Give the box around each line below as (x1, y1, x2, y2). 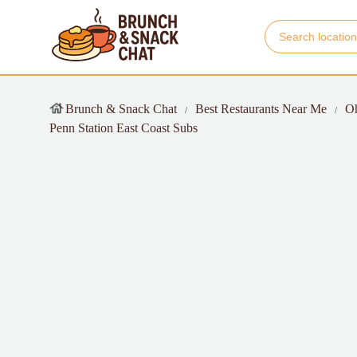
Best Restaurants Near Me (195, 102, 327, 116)
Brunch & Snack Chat (65, 102, 177, 116)
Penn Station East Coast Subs (49, 121, 198, 135)
